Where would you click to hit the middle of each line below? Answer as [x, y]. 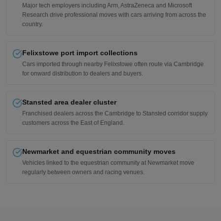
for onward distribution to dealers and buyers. [83, 73]
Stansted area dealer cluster [69, 102]
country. [33, 24]
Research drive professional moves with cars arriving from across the [114, 15]
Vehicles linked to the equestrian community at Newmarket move [108, 163]
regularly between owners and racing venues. [83, 172]
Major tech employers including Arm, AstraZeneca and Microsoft [107, 5]
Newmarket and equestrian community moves [99, 151]
